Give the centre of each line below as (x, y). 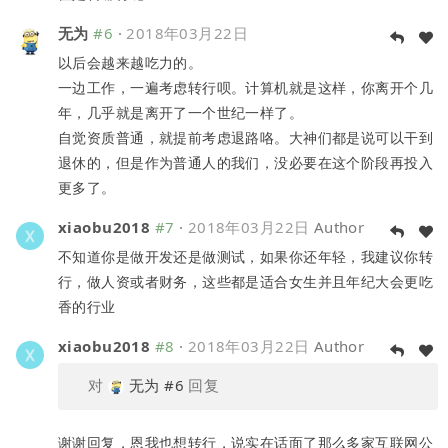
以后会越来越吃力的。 (130, 62)
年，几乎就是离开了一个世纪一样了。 (181, 112)
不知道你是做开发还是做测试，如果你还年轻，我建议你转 (245, 256)
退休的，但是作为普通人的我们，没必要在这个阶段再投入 (245, 162)
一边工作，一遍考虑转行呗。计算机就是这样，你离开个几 (245, 87)
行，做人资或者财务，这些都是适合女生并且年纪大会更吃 (245, 281)
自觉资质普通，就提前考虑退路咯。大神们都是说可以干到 (245, 137)
